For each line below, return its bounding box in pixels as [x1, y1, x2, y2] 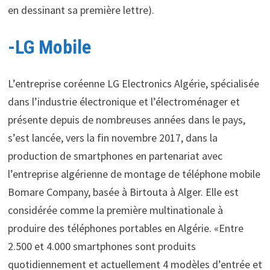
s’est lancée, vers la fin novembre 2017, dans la [7, 130, 218, 145]
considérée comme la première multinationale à [7, 202, 223, 217]
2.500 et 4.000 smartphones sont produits [7, 239, 196, 253]
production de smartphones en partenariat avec [7, 148, 222, 163]
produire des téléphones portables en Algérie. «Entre [7, 221, 243, 235]
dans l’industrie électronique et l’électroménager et [7, 94, 240, 108]
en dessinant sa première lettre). [7, 3, 154, 17]
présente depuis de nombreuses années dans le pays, [7, 112, 245, 127]
